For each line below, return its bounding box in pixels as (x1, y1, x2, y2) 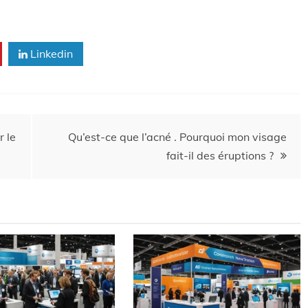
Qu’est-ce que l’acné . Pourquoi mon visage (68, 130, 287, 144)
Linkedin (27, 47, 73, 60)
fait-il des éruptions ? (166, 148, 274, 162)
